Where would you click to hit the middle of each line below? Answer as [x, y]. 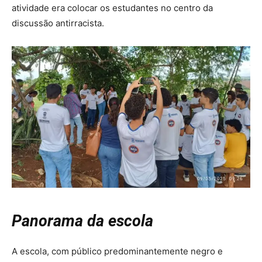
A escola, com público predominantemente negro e [117, 251]
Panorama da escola [82, 221]
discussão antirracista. [58, 23]
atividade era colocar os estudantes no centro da [112, 8]
